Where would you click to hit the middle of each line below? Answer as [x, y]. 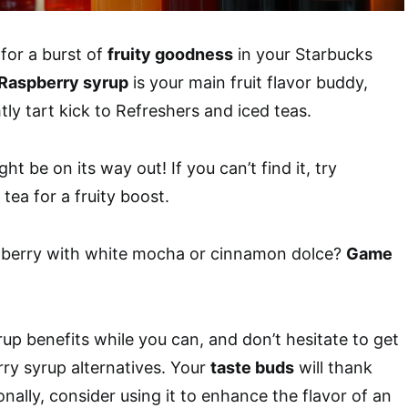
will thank [333, 367]
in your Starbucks [303, 54]
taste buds [252, 367]
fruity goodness [170, 54]
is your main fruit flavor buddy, [248, 82]
